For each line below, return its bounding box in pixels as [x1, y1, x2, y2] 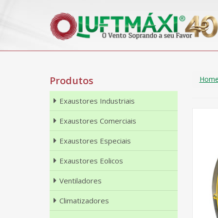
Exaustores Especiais [59, 136, 131, 145]
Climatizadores [59, 196, 109, 205]
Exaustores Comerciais [59, 116, 136, 126]
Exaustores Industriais [59, 96, 135, 106]
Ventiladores [59, 176, 102, 185]
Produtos [50, 74, 93, 87]
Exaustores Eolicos [59, 156, 123, 165]
